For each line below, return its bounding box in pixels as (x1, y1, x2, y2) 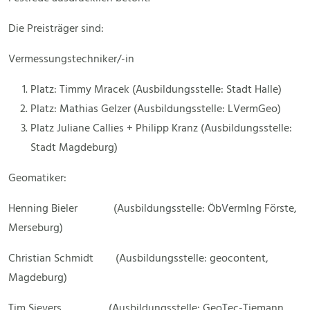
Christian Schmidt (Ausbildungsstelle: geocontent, (8, 250, 268, 268)
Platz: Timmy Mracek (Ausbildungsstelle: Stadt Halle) (30, 81, 282, 100)
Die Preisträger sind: (8, 20, 104, 39)
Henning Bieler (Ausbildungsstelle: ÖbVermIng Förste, (8, 200, 297, 219)
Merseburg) (8, 219, 63, 238)
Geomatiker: (8, 170, 66, 188)
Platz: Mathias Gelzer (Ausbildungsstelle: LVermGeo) (30, 100, 281, 119)
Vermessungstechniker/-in (8, 51, 134, 69)
